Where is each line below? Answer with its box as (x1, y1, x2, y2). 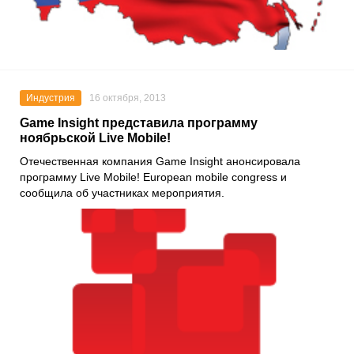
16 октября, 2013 (89, 92, 166, 104)
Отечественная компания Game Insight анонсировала (20, 155, 300, 168)
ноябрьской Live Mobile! (20, 131, 171, 145)
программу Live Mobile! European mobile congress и (20, 171, 287, 184)
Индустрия (26, 92, 75, 104)
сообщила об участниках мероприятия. (20, 186, 224, 200)
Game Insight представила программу (20, 116, 258, 130)
